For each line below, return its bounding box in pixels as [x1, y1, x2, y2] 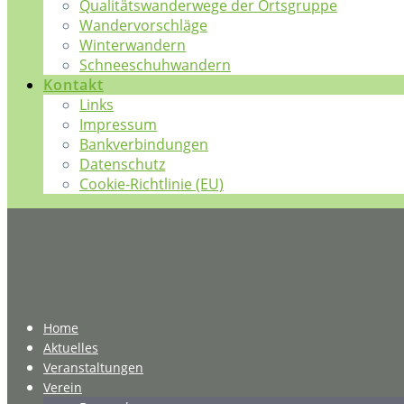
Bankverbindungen [79, 134, 208, 154]
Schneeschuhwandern [79, 55, 231, 75]
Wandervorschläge [79, 15, 207, 35]
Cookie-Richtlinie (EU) [79, 174, 224, 194]
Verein [43, 379, 82, 396]
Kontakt [43, 75, 104, 95]
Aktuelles [43, 339, 98, 356]
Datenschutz [79, 154, 165, 174]
